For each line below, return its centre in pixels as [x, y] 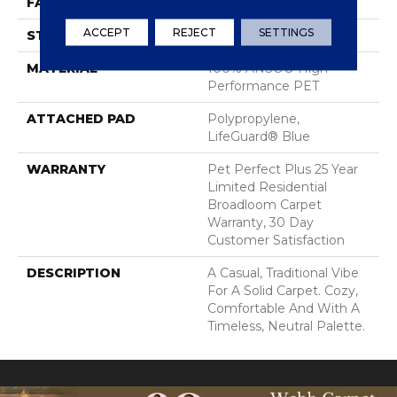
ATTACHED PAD [81, 119]
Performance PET [263, 86]
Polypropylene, [253, 119]
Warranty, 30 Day [261, 222]
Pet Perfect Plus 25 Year [283, 169]
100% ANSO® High [268, 68]
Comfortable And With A [284, 308]
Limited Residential [267, 187]
